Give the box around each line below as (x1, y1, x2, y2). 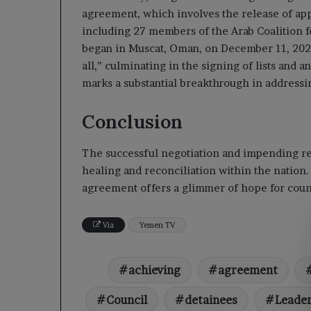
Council (106, 292, 147, 307)
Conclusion (82, 110, 183, 134)
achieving (128, 262, 180, 277)
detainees (185, 292, 237, 307)
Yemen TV (140, 219, 175, 230)
